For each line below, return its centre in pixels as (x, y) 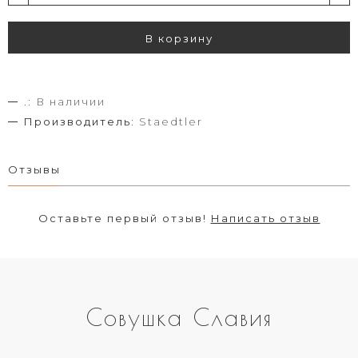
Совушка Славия (179, 317)
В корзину (179, 38)
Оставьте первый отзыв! (124, 218)
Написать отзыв (265, 218)
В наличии (71, 101)
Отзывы (34, 169)
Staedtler (171, 121)
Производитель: (80, 121)
